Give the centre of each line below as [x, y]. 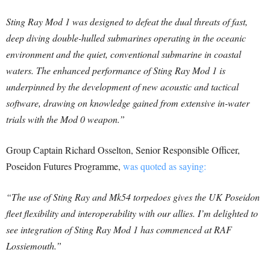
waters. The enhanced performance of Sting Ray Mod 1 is [116, 71]
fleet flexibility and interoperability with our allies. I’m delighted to [132, 213]
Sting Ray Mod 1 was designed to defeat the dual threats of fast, [127, 22]
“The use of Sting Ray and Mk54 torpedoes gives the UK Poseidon [133, 197]
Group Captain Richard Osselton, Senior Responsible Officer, [123, 150]
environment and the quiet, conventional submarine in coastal [124, 54]
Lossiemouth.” [34, 246]
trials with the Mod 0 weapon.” [65, 119]
